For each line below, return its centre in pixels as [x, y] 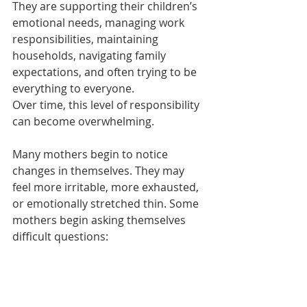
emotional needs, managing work [100, 23]
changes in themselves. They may [100, 171]
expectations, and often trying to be [106, 72]
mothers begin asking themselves [100, 220]
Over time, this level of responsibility [107, 105]
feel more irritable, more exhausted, [107, 187]
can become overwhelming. [83, 122]
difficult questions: [60, 237]
